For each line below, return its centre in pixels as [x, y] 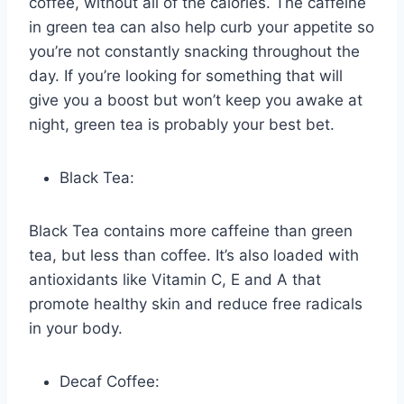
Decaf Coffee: [110, 382]
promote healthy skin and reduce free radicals [196, 304]
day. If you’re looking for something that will [186, 76]
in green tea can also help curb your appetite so [202, 28]
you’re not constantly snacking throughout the [194, 52]
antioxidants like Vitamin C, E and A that [175, 280]
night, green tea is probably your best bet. [182, 125]
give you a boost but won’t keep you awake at [196, 101]
